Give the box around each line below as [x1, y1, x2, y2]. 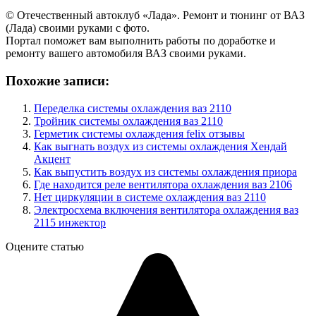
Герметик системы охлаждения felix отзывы [34, 127, 245, 140]
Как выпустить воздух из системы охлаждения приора [34, 165, 297, 178]
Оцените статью [6, 240, 84, 253]
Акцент [34, 152, 71, 165]
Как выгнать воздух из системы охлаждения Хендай [34, 140, 287, 152]
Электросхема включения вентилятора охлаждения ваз [34, 203, 298, 216]
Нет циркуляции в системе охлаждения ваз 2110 [34, 190, 266, 203]
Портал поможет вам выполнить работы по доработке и [6, 35, 276, 47]
